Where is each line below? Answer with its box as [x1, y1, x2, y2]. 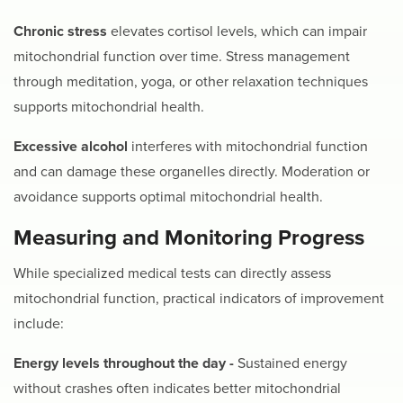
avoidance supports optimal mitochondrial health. [13, 188, 323, 207]
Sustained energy [237, 354, 347, 372]
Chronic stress [13, 22, 107, 41]
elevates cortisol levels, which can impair [107, 22, 367, 41]
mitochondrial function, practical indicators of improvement [13, 289, 384, 308]
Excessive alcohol [13, 138, 131, 157]
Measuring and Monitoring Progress [13, 225, 364, 252]
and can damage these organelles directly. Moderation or [13, 163, 370, 182]
